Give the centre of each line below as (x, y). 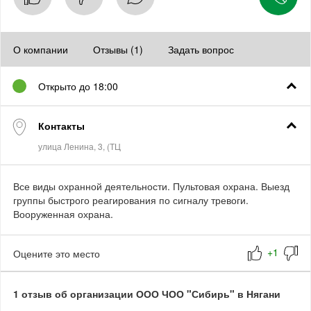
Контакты (61, 126)
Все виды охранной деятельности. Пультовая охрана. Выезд (151, 186)
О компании (41, 49)
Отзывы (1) (118, 49)
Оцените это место (57, 253)
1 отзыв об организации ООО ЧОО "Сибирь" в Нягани (147, 294)
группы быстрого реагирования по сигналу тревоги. (131, 200)
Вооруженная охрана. (63, 214)
